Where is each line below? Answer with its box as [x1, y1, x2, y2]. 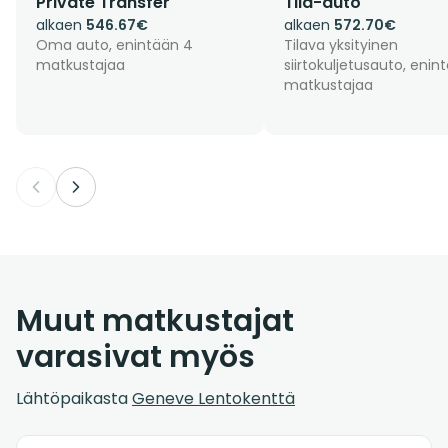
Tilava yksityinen [284, 35, 398, 56]
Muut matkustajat [16, 300, 294, 343]
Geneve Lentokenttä [132, 387, 295, 411]
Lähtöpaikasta [16, 387, 132, 411]
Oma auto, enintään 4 [36, 35, 193, 56]
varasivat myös [16, 336, 255, 379]
